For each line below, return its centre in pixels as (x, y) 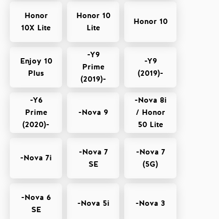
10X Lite (36, 28)
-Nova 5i (93, 203)
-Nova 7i (36, 158)
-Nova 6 (36, 197)
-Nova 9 (93, 112)
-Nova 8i (150, 100)
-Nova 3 (150, 203)
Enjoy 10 (36, 61)
